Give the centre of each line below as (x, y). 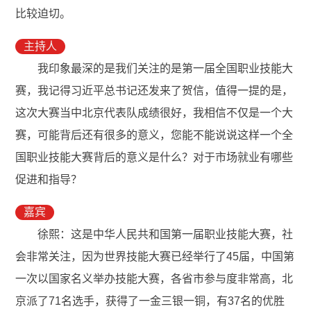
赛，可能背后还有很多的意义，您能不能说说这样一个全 (154, 135)
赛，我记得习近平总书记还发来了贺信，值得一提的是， (154, 91)
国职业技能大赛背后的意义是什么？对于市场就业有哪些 (154, 158)
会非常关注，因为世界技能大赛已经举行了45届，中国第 (155, 257)
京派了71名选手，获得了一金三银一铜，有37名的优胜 (150, 301)
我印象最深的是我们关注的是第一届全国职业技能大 (166, 69)
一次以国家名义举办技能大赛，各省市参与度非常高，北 (154, 279)
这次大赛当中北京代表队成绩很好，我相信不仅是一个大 (154, 113)
